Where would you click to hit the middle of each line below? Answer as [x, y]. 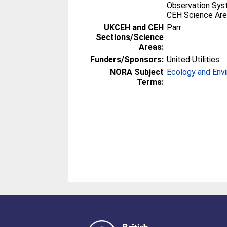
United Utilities [193, 59]
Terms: [150, 82]
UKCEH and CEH [134, 27]
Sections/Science [130, 37]
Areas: [152, 47]
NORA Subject [137, 72]
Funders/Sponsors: [127, 59]
